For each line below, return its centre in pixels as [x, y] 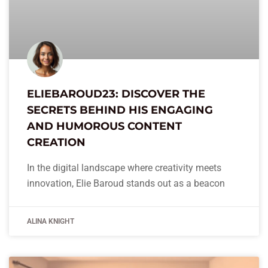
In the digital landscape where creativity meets [124, 168]
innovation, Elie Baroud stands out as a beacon [126, 184]
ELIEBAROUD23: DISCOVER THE [116, 94]
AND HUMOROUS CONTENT [104, 127]
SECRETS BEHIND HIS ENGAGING [120, 110]
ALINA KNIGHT [51, 222]
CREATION [56, 143]
